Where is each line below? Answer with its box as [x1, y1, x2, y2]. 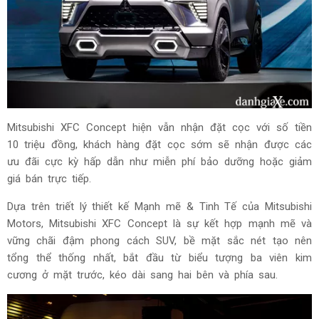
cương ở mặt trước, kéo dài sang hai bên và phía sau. [7, 268, 283, 281]
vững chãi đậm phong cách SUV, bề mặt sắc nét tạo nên [7, 234, 312, 247]
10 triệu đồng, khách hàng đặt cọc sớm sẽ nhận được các [7, 137, 312, 151]
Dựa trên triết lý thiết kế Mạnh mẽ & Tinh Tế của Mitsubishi [7, 199, 312, 213]
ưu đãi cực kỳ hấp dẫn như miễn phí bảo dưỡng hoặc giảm [7, 155, 312, 168]
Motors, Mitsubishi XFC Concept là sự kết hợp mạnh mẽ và [7, 216, 312, 230]
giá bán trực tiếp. [7, 172, 96, 185]
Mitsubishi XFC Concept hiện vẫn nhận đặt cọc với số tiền [7, 120, 312, 134]
